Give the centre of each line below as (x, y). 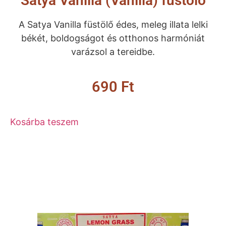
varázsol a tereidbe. (113, 52)
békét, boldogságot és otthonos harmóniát (113, 38)
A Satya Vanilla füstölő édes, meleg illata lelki (113, 25)
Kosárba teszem (44, 122)
